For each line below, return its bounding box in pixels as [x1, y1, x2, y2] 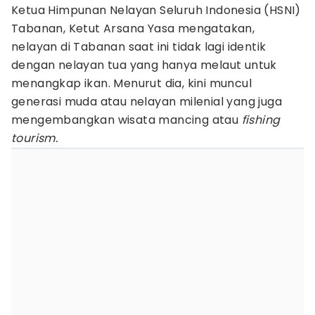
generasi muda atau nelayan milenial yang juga [11, 94, 282, 110]
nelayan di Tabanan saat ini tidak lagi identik [11, 39, 266, 55]
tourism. [11, 130, 58, 146]
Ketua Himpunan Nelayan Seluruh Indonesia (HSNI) [11, 2, 301, 18]
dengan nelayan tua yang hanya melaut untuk [11, 57, 277, 73]
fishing [241, 112, 281, 128]
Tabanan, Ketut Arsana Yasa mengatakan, [11, 20, 255, 37]
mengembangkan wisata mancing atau [11, 112, 242, 128]
